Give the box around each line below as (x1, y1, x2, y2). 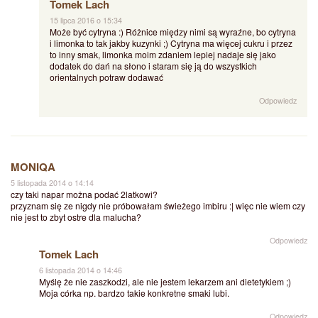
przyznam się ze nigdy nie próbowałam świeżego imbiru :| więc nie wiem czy (11, 199, 305, 212)
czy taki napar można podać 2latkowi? (11, 188, 158, 200)
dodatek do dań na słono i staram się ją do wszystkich (50, 60, 257, 72)
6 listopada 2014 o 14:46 (39, 265, 122, 276)
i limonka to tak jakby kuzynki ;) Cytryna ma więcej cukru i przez (50, 37, 292, 50)
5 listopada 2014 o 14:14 (11, 177, 94, 188)
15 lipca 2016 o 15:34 (50, 15, 122, 26)
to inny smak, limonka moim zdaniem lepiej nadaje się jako (50, 48, 276, 61)
